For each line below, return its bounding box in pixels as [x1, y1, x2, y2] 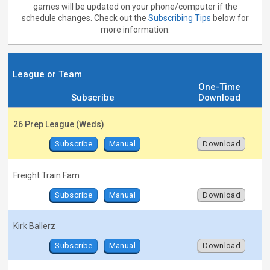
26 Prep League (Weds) [13, 119, 105, 130]
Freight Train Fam [13, 171, 80, 181]
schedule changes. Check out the [21, 13, 148, 24]
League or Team [13, 69, 83, 80]
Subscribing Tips [148, 13, 211, 24]
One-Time [198, 81, 241, 93]
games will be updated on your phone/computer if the [33, 2, 237, 12]
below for [210, 13, 249, 24]
